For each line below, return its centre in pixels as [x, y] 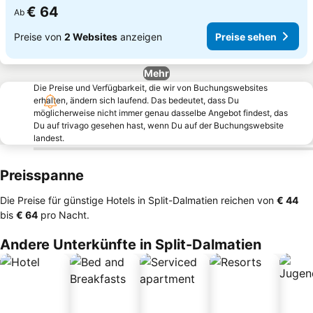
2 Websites [91, 36]
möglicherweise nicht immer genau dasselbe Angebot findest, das [161, 113]
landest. [49, 138]
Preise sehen [246, 36]
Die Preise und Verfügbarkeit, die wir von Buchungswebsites [151, 88]
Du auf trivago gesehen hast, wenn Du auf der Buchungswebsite [159, 125]
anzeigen [140, 36]
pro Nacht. [64, 215]
